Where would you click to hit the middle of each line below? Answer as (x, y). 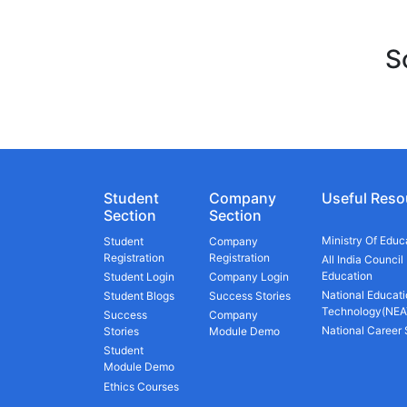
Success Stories (250, 296)
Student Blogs (139, 296)
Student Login (139, 276)
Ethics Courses (141, 386)
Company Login (249, 276)
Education (347, 275)
